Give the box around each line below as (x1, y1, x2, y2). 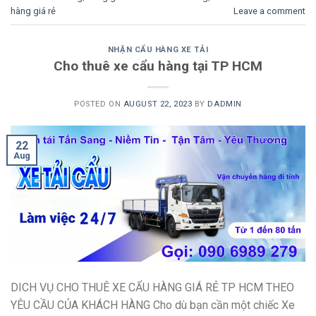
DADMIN (207, 99, 242, 109)
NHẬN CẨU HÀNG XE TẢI (107, 45, 209, 55)
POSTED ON (74, 99, 123, 109)
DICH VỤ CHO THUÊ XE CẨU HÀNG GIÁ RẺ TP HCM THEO (11, 281, 294, 295)
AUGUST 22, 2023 (123, 99, 193, 109)
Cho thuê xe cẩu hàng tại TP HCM (54, 57, 262, 74)
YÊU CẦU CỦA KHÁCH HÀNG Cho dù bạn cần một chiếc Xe (11, 298, 295, 312)
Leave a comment (233, 5, 305, 16)
